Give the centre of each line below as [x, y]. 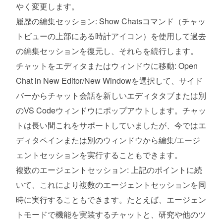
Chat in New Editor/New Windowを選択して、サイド [109, 81]
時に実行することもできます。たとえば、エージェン [111, 200]
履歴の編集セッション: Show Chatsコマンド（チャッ [111, 21]
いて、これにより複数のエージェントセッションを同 [111, 185]
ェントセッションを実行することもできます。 [99, 155]
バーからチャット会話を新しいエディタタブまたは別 [111, 96]
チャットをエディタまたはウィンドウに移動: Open [107, 66]
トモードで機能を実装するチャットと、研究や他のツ [111, 215]
